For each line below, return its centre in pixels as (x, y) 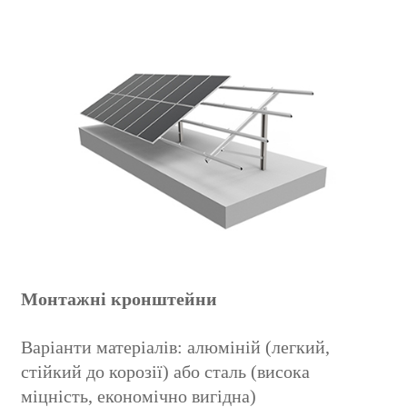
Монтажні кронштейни (119, 299)
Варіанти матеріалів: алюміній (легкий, (176, 347)
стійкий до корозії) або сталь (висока (166, 372)
